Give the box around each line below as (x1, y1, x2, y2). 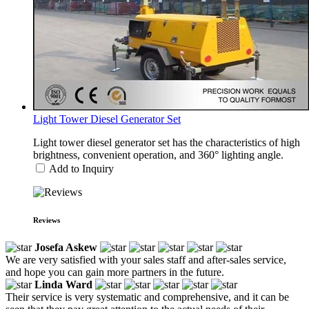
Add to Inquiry (49, 162, 114, 175)
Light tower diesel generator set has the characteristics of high (33, 136, 300, 148)
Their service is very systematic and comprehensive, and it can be (6, 290, 289, 303)
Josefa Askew (34, 241, 97, 253)
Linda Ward (34, 278, 92, 290)
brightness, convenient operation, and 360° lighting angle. (33, 148, 283, 161)
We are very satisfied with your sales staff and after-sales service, (6, 253, 286, 266)
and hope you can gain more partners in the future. (6, 266, 224, 278)
